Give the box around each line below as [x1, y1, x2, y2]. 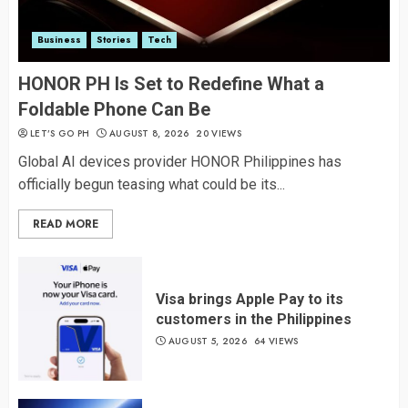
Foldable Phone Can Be [18, 98, 210, 121]
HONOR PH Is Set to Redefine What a [18, 73, 324, 96]
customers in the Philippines [156, 310, 352, 328]
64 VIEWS [254, 333, 299, 348]
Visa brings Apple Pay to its [156, 290, 343, 308]
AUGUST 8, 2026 [108, 127, 189, 141]
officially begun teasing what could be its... [18, 176, 285, 194]
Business [37, 33, 81, 47]
